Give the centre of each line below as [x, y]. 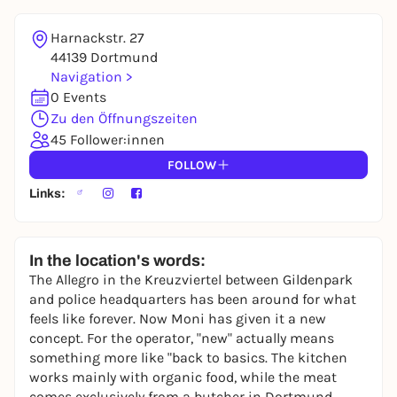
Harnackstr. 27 [97, 38]
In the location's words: [117, 261]
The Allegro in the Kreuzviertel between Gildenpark [191, 280]
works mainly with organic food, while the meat [183, 378]
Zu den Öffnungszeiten [124, 119]
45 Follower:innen [108, 140]
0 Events [78, 97]
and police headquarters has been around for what [193, 300]
